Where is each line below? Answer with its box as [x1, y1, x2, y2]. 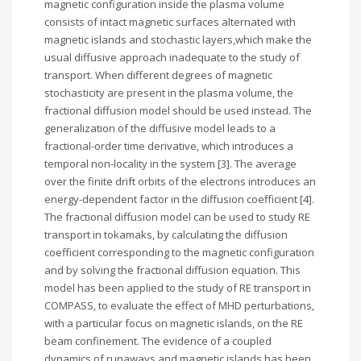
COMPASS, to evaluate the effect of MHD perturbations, [44, 298, 314, 313]
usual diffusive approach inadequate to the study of [44, 50, 300, 64]
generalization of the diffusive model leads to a [44, 121, 276, 135]
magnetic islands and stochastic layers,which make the [44, 32, 312, 47]
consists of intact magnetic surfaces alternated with [44, 15, 296, 29]
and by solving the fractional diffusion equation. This [44, 263, 301, 277]
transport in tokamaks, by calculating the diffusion [44, 227, 288, 242]
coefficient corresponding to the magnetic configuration [44, 245, 314, 259]
